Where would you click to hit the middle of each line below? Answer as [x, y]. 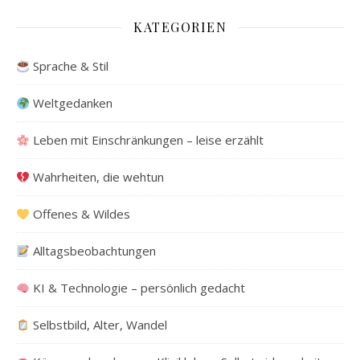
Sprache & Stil [70, 66]
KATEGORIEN [180, 27]
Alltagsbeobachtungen [93, 251]
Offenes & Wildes [80, 214]
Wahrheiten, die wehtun [97, 177]
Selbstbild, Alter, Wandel [99, 325]
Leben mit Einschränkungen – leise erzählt [147, 140]
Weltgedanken [72, 103]
